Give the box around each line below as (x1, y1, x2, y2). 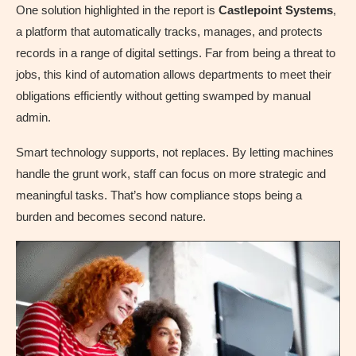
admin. (16, 110, 51, 124)
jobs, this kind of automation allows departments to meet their (16, 67, 331, 81)
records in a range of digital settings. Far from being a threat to (16, 45, 335, 60)
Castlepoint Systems (219, 2, 333, 17)
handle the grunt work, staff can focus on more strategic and (16, 166, 326, 180)
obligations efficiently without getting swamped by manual (16, 88, 311, 103)
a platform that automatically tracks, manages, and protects (16, 24, 323, 38)
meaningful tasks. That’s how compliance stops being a (16, 188, 302, 202)
